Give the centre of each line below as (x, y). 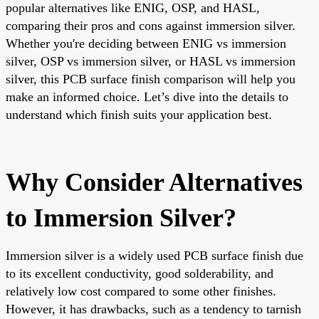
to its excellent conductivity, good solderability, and (140, 273)
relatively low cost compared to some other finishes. (141, 291)
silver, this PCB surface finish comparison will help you (151, 79)
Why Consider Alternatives (154, 182)
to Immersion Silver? (121, 218)
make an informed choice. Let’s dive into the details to (147, 96)
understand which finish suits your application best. (139, 114)
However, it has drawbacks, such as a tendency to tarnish (153, 309)
